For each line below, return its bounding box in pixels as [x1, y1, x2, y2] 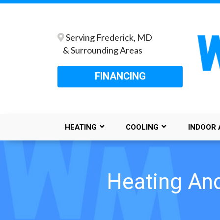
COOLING [126, 122, 159, 133]
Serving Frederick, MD [65, 31, 152, 43]
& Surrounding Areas [57, 44, 142, 55]
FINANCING [94, 69, 146, 83]
